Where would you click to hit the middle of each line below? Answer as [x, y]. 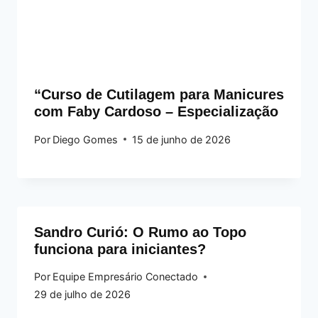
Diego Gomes [86, 139]
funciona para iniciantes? [120, 249]
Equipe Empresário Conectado [126, 277]
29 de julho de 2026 [82, 295]
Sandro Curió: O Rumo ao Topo [140, 232]
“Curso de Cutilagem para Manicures [159, 95]
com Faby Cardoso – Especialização [156, 112]
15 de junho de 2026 [182, 139]
